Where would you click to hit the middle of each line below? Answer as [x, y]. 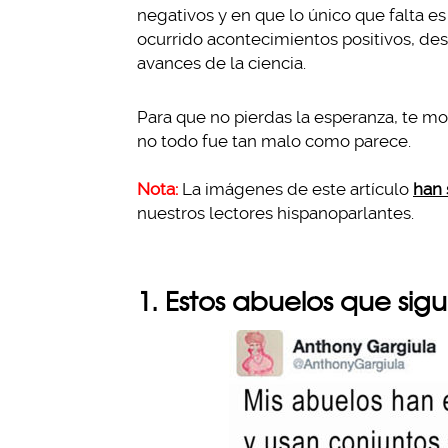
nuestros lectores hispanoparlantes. [275, 213]
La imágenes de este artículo [295, 189]
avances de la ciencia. [221, 63]
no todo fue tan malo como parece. [274, 141]
